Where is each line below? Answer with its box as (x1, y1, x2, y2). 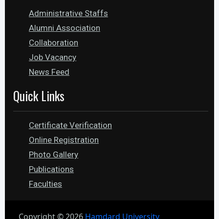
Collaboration (29, 38, 78, 47)
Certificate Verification (29, 120, 112, 130)
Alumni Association (29, 23, 100, 33)
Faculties (29, 179, 62, 189)
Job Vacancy (29, 52, 76, 62)
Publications (29, 164, 74, 174)
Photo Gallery (29, 150, 78, 159)
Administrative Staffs (29, 8, 108, 18)
